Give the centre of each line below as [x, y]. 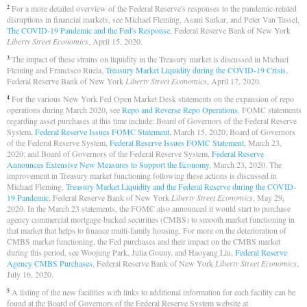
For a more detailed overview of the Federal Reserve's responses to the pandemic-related [153, 8]
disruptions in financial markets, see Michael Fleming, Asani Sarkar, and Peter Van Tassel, [153, 19]
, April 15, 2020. [115, 41]
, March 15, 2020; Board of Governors [232, 132]
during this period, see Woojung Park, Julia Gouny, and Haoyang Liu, [121, 252]
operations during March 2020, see [64, 110]
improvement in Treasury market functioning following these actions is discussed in [142, 175]
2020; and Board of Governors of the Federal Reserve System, [109, 153]
